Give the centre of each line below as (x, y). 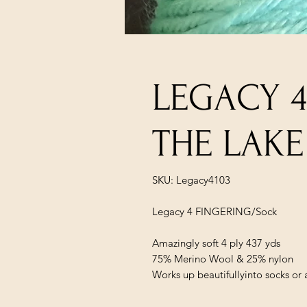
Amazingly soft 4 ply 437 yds (216, 243)
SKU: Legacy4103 (191, 180)
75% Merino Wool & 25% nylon (223, 258)
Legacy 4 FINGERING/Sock (214, 211)
